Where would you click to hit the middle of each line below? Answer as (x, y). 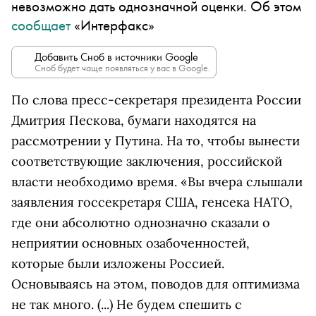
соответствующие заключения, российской (147, 161)
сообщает (41, 25)
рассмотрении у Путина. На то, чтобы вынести (156, 141)
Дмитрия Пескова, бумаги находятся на (134, 120)
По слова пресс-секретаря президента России (156, 100)
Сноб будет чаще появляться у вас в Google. (122, 68)
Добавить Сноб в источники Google (116, 57)
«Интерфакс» (114, 25)
